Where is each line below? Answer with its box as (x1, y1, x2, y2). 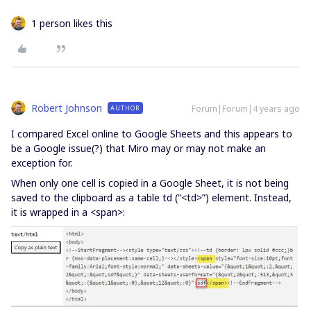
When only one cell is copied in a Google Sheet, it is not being (11, 176, 289, 190)
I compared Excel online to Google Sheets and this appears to (11, 127, 292, 141)
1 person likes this (31, 17, 112, 31)
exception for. (11, 156, 72, 170)
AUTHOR (110, 103, 140, 113)
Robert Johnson (31, 101, 102, 115)
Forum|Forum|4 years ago (192, 103, 300, 115)
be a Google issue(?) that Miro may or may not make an (11, 142, 266, 155)
